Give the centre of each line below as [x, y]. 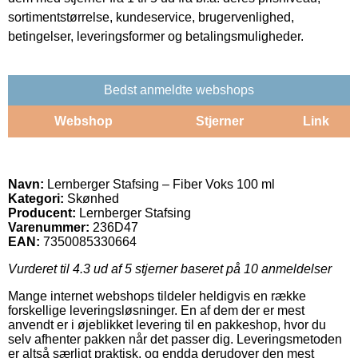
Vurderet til [40, 268]
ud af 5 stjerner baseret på [167, 268]
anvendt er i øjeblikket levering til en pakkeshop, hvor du [167, 324]
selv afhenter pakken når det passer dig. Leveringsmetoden [175, 339]
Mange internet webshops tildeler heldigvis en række [157, 296]
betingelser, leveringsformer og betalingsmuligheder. [156, 36]
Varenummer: [49, 227]
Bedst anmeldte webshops [179, 89]
